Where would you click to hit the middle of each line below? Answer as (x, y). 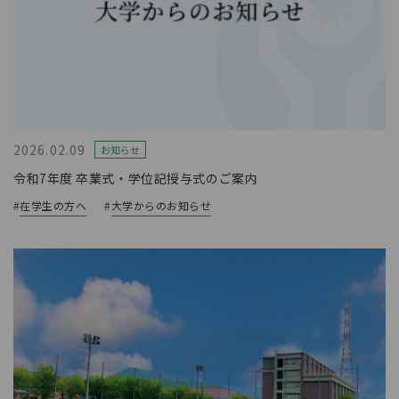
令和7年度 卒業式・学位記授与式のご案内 (136, 179)
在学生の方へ (53, 206)
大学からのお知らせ (161, 206)
